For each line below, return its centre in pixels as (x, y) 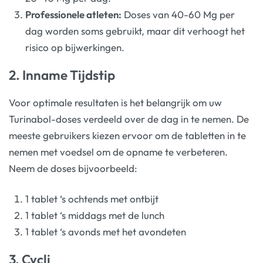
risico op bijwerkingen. (75, 47)
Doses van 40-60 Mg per (178, 14)
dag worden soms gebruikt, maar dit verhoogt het (135, 31)
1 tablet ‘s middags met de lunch (95, 215)
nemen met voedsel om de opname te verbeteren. (118, 152)
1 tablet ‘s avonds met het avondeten (106, 231)
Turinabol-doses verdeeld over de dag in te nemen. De (129, 119)
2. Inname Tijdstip (62, 75)
